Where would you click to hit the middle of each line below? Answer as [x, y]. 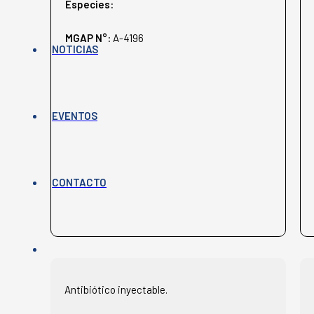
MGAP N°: [89, 37]
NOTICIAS [75, 49]
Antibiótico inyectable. [116, 289]
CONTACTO [79, 182]
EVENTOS [75, 115]
